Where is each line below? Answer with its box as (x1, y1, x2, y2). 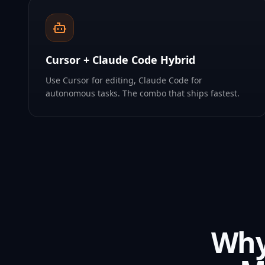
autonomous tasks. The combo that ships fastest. (46, 88, 240, 99)
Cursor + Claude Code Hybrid (46, 53, 195, 67)
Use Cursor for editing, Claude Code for (46, 75, 202, 86)
